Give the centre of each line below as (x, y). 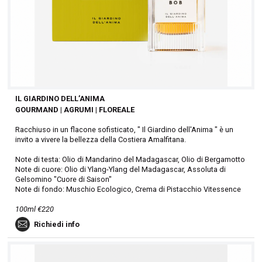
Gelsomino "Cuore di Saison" (64, 179)
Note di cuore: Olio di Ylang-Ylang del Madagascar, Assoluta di (121, 169)
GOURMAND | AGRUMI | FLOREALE (75, 109)
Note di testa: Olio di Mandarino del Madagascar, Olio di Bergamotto (130, 159)
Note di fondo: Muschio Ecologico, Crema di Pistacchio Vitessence (128, 189)
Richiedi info (57, 224)
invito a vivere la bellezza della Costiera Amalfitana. (101, 139)
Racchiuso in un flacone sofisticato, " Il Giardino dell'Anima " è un (125, 129)
